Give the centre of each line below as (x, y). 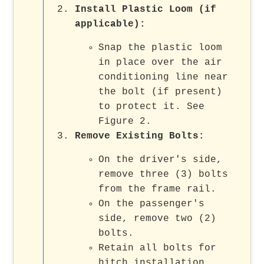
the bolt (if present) (161, 92)
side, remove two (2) (158, 218)
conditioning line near (164, 77)
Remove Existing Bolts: (140, 136)
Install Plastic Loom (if (146, 9)
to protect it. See (152, 106)
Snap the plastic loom (161, 47)
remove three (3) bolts (164, 174)
